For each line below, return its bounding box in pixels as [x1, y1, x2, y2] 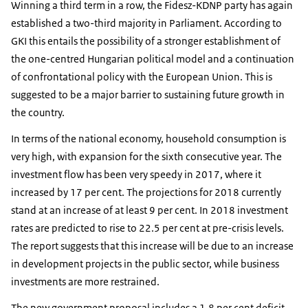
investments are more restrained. [11, 274, 159, 288]
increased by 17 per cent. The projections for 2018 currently [11, 185, 281, 199]
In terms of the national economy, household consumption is [11, 131, 286, 145]
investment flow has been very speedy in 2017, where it [11, 167, 261, 181]
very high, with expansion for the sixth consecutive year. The [11, 149, 282, 163]
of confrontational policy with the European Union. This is [11, 69, 272, 83]
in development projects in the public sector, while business [11, 256, 279, 270]
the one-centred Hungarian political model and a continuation [11, 52, 294, 65]
